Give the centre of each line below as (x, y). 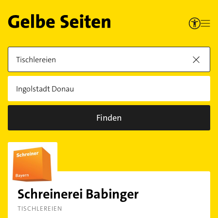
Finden (109, 118)
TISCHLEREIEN (40, 209)
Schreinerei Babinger (78, 194)
